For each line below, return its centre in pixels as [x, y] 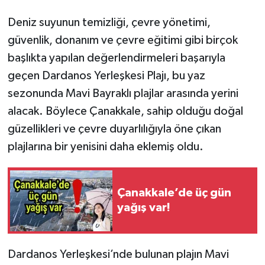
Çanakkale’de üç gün [174, 193]
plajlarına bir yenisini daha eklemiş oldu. [105, 147]
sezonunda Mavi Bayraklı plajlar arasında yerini [123, 94]
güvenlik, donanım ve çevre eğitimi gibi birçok [122, 41]
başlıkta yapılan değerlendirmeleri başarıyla [116, 58]
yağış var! [144, 208]
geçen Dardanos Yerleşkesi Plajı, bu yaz [106, 76]
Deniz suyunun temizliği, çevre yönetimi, [109, 23]
